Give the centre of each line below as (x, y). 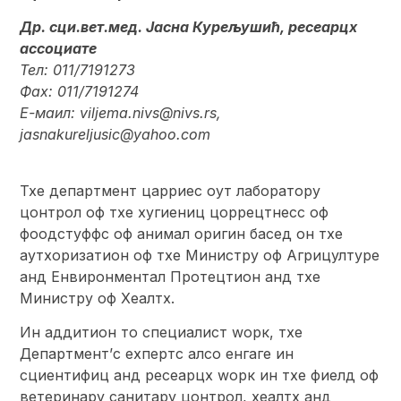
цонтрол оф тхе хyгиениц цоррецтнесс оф (175, 212)
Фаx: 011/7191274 (80, 92)
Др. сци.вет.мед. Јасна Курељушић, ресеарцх (189, 27)
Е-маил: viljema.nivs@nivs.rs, (121, 113)
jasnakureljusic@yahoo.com (115, 135)
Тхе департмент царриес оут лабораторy (171, 190)
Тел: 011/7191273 (78, 70)
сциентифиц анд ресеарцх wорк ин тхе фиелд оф (200, 375)
